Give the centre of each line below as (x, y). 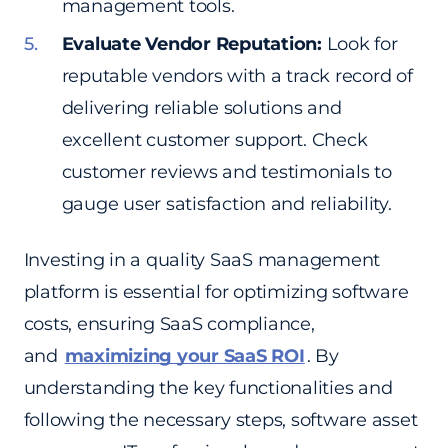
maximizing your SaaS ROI (184, 356)
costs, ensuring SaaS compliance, (169, 324)
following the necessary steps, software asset (220, 420)
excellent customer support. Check (214, 140)
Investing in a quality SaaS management (202, 260)
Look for (359, 44)
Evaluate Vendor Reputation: (191, 44)
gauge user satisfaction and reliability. (226, 204)
